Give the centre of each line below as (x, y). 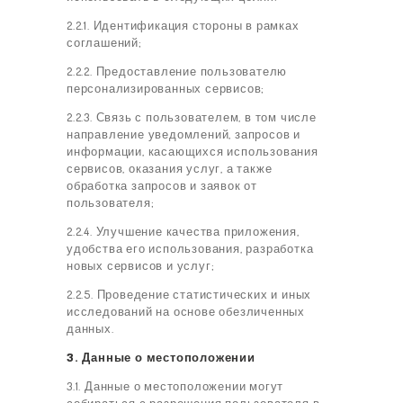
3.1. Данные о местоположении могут (175, 386)
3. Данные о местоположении (161, 358)
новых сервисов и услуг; (141, 266)
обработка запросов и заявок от (162, 186)
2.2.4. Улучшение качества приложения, (183, 232)
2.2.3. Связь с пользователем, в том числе (192, 117)
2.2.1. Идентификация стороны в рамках (183, 26)
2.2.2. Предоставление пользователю (177, 72)
